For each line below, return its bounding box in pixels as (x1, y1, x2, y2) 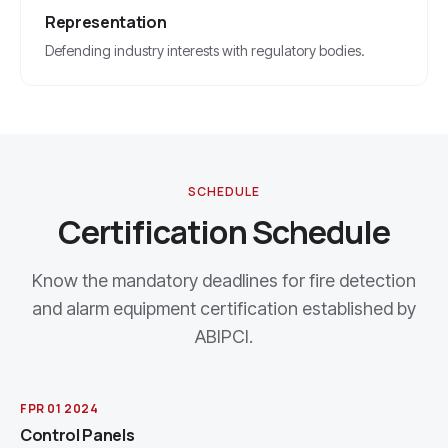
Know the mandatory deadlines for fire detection (32, 270, 416, 292)
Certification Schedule (58, 210, 390, 255)
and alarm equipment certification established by (32, 298, 416, 320)
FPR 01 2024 (20, 400, 99, 418)
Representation (45, 11, 167, 34)
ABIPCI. (195, 326, 253, 348)
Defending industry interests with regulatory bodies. (45, 42, 365, 60)
